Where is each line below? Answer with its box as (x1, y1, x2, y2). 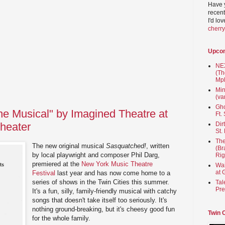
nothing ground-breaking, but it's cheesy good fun (32, 205, 175, 213)
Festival (32, 169, 56, 177)
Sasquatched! (106, 142, 147, 150)
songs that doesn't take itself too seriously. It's (32, 196, 168, 204)
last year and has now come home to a (55, 169, 171, 177)
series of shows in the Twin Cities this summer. (32, 178, 170, 186)
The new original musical (32, 142, 106, 150)
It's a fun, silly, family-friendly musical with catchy (32, 187, 177, 195)
